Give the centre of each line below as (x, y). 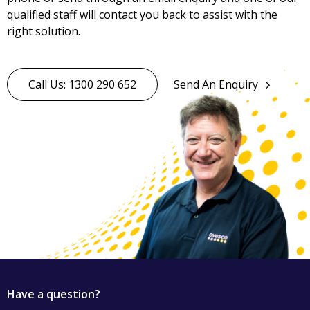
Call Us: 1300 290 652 (82, 85)
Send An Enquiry (216, 85)
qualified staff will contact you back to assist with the (142, 15)
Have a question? (54, 294)
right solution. (44, 31)
